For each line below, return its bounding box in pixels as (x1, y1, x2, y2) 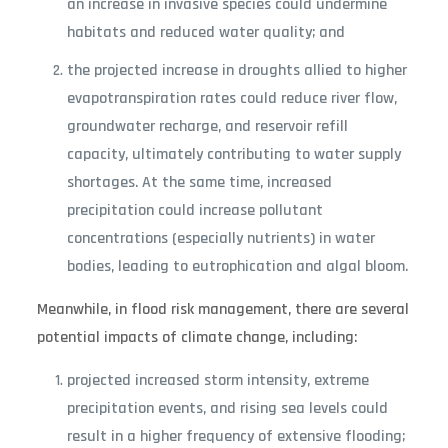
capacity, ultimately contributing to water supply (66, 143, 401, 165)
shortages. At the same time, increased (66, 171, 332, 193)
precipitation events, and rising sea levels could (66, 397, 388, 419)
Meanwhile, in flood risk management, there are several (36, 298, 409, 320)
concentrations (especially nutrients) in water (66, 227, 375, 249)
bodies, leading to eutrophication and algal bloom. (66, 255, 408, 277)
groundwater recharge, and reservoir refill (66, 115, 348, 137)
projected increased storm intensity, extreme (66, 369, 369, 391)
